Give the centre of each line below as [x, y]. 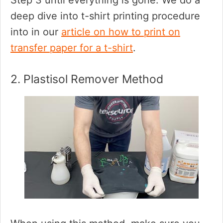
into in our [36, 32]
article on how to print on [121, 32]
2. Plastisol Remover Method [87, 79]
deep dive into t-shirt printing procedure [105, 16]
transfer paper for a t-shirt [72, 48]
